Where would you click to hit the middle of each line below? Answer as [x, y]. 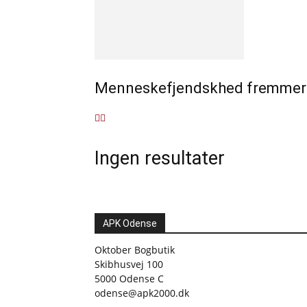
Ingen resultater [160, 158]
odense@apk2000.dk [142, 293]
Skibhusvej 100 [129, 264]
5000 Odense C [129, 279]
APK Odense [130, 223]
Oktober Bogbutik [135, 250]
